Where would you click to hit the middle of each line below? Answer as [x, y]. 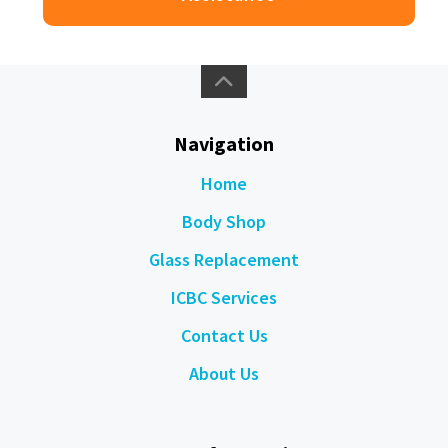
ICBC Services [224, 297]
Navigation [224, 143]
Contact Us [224, 335]
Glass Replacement [224, 259]
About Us [224, 373]
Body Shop [224, 221]
